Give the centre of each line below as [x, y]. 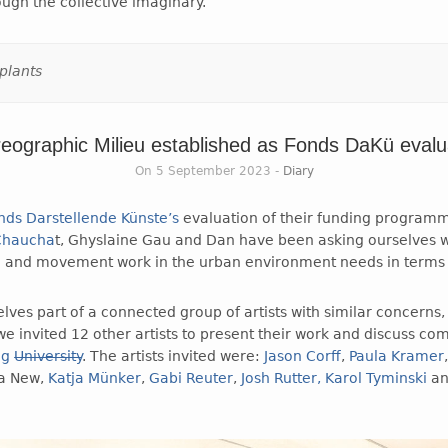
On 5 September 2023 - [208, 170]
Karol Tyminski [376, 377]
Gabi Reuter [191, 377]
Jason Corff [303, 355]
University [48, 355]
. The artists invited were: [173, 355]
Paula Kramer [397, 355]
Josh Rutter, [281, 377]
